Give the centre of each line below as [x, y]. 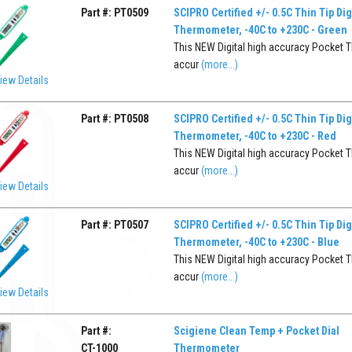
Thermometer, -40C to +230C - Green [260, 29]
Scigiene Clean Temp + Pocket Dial [256, 330]
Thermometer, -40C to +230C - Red [255, 136]
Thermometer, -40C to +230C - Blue [256, 242]
